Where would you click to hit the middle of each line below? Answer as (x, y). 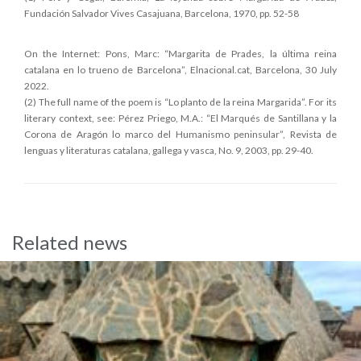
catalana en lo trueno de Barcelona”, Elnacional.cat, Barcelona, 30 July (180, 69)
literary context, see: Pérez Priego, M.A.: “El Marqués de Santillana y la (180, 118)
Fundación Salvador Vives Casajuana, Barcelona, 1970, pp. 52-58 (162, 13)
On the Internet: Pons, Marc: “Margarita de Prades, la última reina (180, 53)
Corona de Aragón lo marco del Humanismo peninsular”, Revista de (180, 134)
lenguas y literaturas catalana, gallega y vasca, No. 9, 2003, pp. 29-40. (169, 150)
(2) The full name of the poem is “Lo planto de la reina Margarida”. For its (180, 102)
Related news (70, 242)
